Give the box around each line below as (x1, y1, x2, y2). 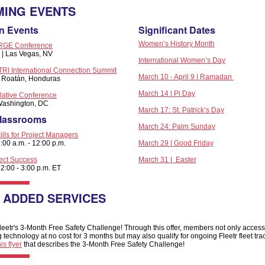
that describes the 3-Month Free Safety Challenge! (22, 240, 185, 248)
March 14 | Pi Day (138, 89, 195, 98)
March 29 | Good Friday (138, 139, 214, 147)
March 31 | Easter (138, 156, 196, 164)
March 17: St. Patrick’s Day (138, 106, 224, 114)
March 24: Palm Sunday (138, 122, 215, 131)
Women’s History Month (138, 40, 215, 48)
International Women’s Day (138, 56, 225, 64)
